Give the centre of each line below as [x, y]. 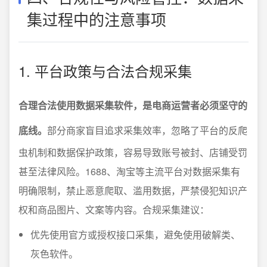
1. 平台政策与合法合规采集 [105, 70]
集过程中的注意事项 [97, 18]
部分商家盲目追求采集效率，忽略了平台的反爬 [147, 130]
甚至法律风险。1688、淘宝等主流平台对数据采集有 [129, 171]
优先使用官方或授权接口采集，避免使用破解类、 [135, 234]
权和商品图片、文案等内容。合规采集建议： [114, 209]
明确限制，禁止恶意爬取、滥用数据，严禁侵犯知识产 [133, 190]
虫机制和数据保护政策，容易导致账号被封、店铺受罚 [133, 152]
